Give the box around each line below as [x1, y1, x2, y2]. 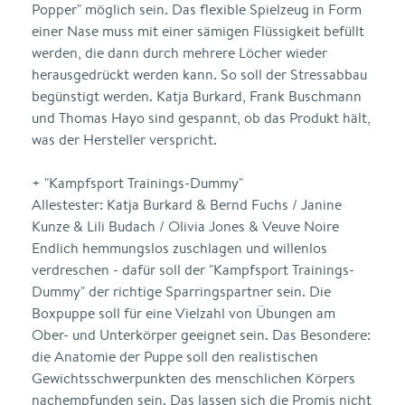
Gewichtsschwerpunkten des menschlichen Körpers [32, 369, 355, 388]
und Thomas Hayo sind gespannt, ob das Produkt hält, [32, 108, 371, 127]
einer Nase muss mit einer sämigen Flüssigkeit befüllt [32, 22, 364, 41]
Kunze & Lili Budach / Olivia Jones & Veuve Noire [32, 217, 339, 236]
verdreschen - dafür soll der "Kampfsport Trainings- [32, 260, 354, 279]
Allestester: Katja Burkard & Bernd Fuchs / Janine [32, 195, 342, 214]
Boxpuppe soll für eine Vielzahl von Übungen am [32, 304, 335, 323]
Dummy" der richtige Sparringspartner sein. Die [32, 282, 331, 301]
